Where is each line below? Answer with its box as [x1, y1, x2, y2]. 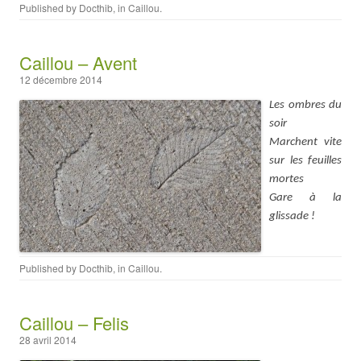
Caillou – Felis [19, 310, 129, 335]
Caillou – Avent [19, 50, 137, 75]
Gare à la [269, 192, 342, 204]
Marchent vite [269, 136, 342, 148]
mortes [269, 173, 304, 185]
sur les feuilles [269, 155, 342, 167]
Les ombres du [269, 99, 342, 111]
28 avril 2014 [19, 333, 77, 346]
